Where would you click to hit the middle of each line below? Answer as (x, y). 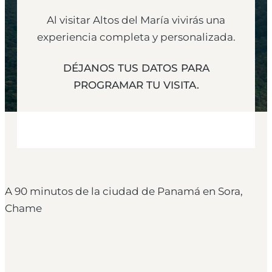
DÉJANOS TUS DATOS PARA (136, 68)
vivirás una (197, 20)
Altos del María (131, 20)
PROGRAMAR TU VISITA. (136, 85)
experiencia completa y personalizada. (136, 37)
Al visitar (70, 20)
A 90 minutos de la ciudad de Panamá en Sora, (124, 191)
